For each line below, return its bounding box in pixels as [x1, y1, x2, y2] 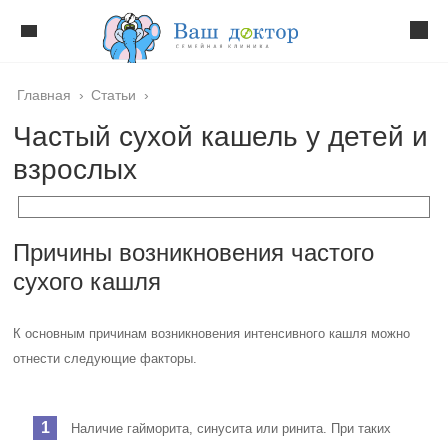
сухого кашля [13, 268, 162, 295]
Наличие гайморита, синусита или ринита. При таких [71, 421, 392, 436]
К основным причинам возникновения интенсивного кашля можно [13, 326, 411, 341]
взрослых [13, 154, 138, 185]
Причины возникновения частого [13, 239, 375, 266]
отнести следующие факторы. [13, 351, 198, 366]
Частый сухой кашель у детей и [13, 121, 429, 152]
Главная [17, 87, 72, 103]
